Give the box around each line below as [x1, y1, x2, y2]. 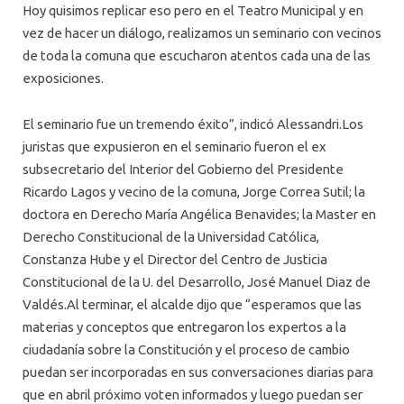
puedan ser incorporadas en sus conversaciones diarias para [23, 363, 373, 380]
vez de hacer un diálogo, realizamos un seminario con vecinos [23, 24, 381, 41]
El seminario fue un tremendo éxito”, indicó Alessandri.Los [23, 115, 363, 132]
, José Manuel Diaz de [242, 273, 371, 289]
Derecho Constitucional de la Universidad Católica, [23, 228, 319, 244]
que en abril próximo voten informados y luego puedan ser [23, 386, 363, 402]
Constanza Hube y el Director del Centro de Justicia [23, 251, 327, 267]
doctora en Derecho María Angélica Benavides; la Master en [23, 206, 376, 222]
